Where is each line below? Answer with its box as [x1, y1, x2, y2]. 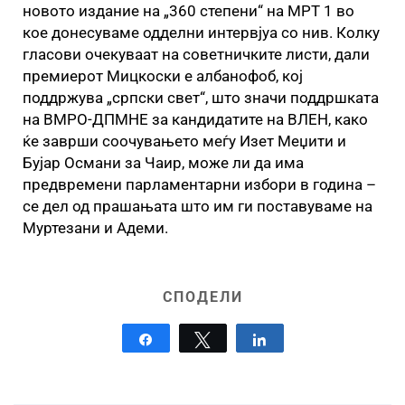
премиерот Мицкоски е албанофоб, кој [23, 66, 303, 85]
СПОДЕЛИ [162, 287, 243, 306]
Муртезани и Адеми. [23, 218, 168, 237]
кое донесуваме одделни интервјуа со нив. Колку [23, 23, 380, 42]
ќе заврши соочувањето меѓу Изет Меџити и [23, 131, 346, 150]
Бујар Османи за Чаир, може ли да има [23, 153, 304, 172]
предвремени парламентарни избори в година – [23, 174, 376, 193]
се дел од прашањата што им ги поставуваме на [23, 196, 372, 215]
